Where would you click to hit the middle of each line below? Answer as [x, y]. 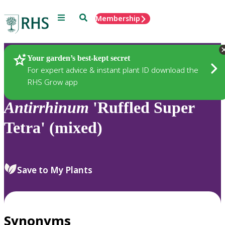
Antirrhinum [46, 108]
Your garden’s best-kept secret [79, 58]
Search [91, 17]
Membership [118, 18]
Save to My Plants [55, 170]
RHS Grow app [52, 82]
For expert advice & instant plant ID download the [113, 70]
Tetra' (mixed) [53, 128]
